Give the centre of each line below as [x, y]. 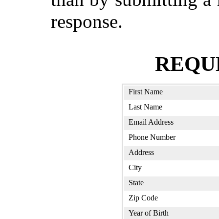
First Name [146, 92]
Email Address [151, 122]
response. [87, 22]
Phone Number [152, 137]
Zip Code [143, 198]
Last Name [145, 107]
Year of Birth [149, 213]
